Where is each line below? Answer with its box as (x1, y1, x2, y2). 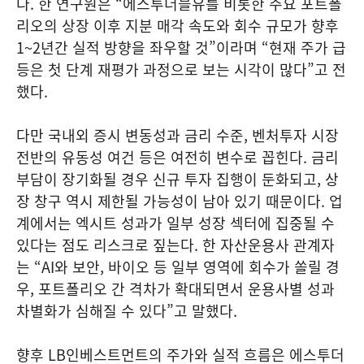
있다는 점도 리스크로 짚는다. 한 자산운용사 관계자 (16, 234, 335, 256)
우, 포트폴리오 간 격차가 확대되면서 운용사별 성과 (16, 278, 335, 300)
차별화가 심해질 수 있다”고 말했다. (16, 300, 237, 322)
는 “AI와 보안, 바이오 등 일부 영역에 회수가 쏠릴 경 (16, 256, 340, 278)
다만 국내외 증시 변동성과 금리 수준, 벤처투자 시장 (16, 124, 339, 146)
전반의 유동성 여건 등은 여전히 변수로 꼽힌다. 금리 (16, 146, 339, 168)
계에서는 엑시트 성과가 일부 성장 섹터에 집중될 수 (16, 212, 335, 234)
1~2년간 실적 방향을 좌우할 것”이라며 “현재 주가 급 (16, 37, 346, 58)
